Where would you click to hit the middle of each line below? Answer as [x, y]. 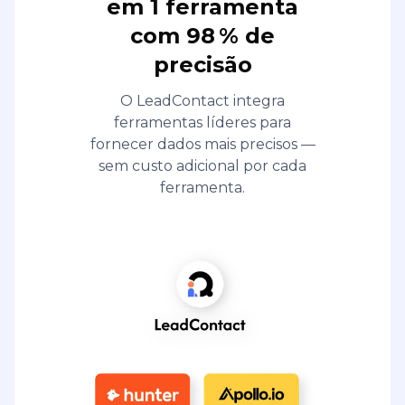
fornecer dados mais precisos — [202, 144]
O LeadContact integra [202, 100]
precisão [202, 64]
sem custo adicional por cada [202, 165]
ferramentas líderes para [202, 122]
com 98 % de [202, 35]
